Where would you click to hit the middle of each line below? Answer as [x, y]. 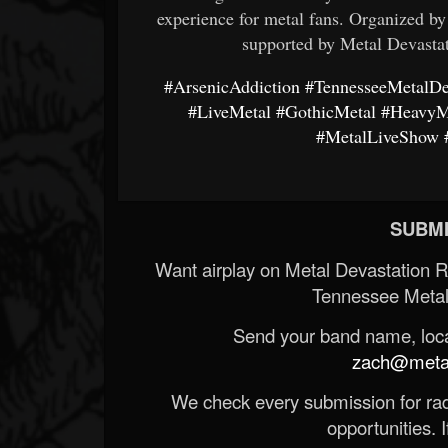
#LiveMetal [230, 110]
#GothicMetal [326, 110]
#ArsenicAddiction [232, 85]
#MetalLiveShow [378, 135]
